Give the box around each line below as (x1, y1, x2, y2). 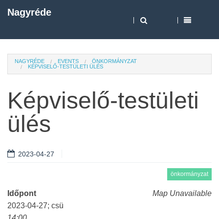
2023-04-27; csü (7, 201, 64, 210)
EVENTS (58, 58, 79, 64)
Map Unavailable (153, 189, 212, 197)
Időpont (7, 189, 36, 197)
